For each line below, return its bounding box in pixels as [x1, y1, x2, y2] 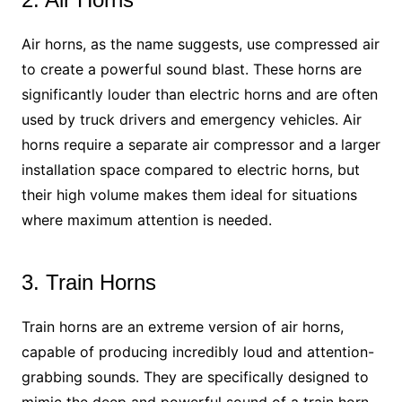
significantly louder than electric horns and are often [21, 85, 378, 104]
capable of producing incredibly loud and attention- [21, 343, 374, 362]
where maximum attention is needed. [21, 211, 272, 230]
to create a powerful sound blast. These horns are [21, 60, 362, 79]
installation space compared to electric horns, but [21, 161, 360, 179]
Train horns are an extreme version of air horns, [21, 318, 344, 336]
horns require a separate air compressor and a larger [21, 135, 380, 154]
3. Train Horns [21, 270, 156, 295]
